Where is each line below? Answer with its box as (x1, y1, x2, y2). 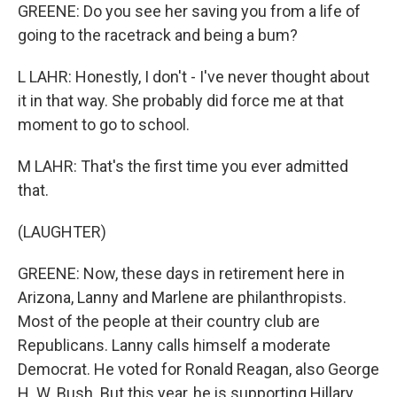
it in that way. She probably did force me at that (18, 91, 344, 111)
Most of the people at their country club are (18, 312, 320, 331)
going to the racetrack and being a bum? (18, 26, 298, 45)
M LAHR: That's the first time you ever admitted (18, 157, 348, 176)
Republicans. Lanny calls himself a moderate (18, 336, 331, 355)
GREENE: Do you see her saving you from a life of (18, 2, 361, 21)
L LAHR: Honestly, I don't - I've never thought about (18, 67, 370, 87)
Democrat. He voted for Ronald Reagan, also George (18, 360, 379, 379)
